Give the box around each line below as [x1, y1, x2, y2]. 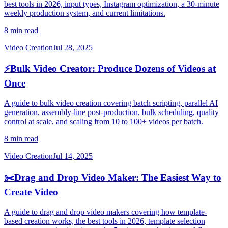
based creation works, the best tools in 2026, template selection [4, 216, 205, 225]
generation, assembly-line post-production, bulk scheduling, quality [4, 108, 219, 117]
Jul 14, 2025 [53, 152, 93, 161]
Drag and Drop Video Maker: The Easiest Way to [14, 172, 221, 183]
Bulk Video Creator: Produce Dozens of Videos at [10, 63, 216, 74]
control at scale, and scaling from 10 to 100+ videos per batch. [4, 117, 203, 126]
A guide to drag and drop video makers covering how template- [4, 207, 207, 216]
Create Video [4, 186, 58, 197]
